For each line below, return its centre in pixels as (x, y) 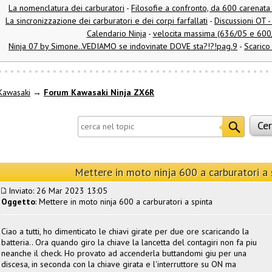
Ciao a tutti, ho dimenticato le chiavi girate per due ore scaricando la (125, 231)
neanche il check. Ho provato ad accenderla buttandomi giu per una (124, 253)
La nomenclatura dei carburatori (66, 8)
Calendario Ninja (116, 34)
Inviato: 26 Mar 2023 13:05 (57, 190)
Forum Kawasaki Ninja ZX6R (99, 93)
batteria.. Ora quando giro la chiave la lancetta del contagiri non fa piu (129, 242)
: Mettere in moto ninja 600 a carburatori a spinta (124, 201)
